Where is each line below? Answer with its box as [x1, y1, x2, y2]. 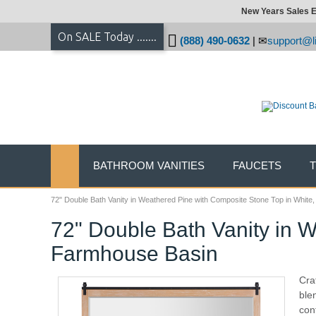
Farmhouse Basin [51, 242, 218, 265]
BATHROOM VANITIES [93, 159, 205, 171]
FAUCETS [233, 159, 281, 171]
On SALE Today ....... [58, 30, 157, 43]
